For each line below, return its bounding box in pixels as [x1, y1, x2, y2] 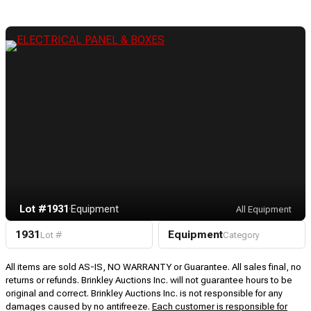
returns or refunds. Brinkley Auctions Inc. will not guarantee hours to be [6, 274, 292, 285]
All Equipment [236, 204, 292, 215]
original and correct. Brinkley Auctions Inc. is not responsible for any [6, 287, 283, 299]
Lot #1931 [19, 203, 69, 216]
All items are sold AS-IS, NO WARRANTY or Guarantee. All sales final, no [6, 261, 301, 272]
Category [222, 230, 260, 241]
